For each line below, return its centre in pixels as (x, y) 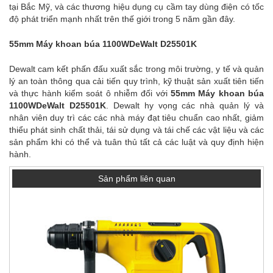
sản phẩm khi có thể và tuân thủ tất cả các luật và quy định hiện (136, 142)
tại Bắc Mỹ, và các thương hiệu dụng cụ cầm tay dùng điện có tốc (136, 6)
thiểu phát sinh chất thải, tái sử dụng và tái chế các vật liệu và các (136, 129)
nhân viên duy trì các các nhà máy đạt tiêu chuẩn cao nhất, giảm (136, 117)
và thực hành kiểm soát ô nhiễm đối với (90, 93)
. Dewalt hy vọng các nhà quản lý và (185, 105)
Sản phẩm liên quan (136, 179)
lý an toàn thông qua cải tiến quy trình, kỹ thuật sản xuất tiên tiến (136, 81)
